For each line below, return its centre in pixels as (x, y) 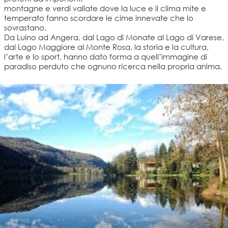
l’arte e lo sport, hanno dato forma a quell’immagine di (106, 56)
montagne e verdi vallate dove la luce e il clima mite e (105, 8)
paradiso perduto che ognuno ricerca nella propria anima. (113, 66)
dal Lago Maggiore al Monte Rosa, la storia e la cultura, (106, 47)
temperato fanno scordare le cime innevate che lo (99, 18)
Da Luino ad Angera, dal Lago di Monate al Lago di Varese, (114, 37)
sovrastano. (25, 27)
